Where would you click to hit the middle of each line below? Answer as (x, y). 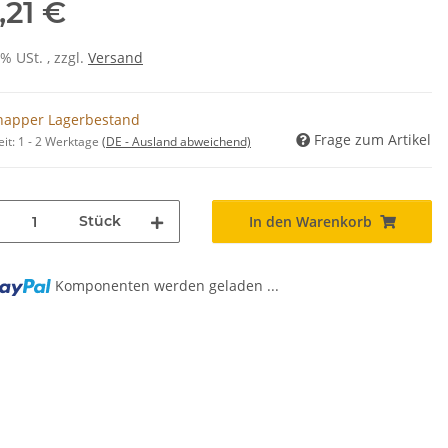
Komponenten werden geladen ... (167, 286)
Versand (115, 58)
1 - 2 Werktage (60, 142)
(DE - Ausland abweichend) (176, 142)
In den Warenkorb (310, 222)
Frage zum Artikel (372, 140)
